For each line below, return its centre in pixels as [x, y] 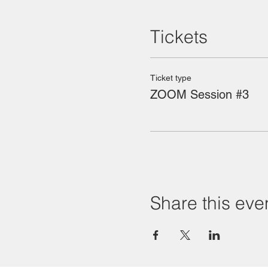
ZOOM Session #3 [199, 95]
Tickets [179, 37]
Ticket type [170, 78]
